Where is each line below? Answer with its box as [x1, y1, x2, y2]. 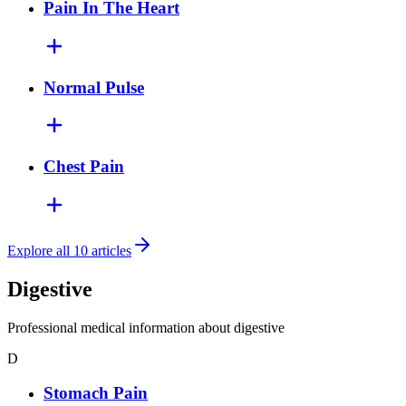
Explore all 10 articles [7, 242, 131, 258]
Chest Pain [43, 157, 124, 177]
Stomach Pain [43, 383, 148, 403]
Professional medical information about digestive [7, 319, 285, 335]
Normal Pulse [43, 77, 144, 97]
